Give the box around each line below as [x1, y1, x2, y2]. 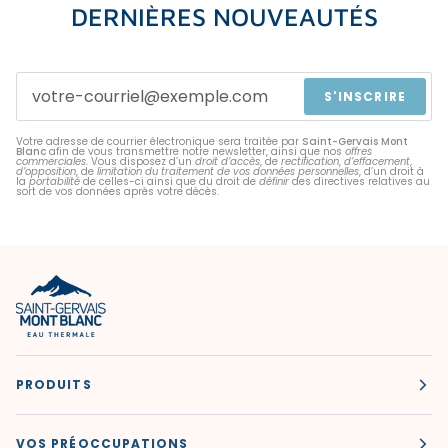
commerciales [16, 154, 86, 170]
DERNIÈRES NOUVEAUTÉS [70, 2, 378, 32]
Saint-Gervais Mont [302, 134, 408, 150]
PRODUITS [16, 376, 92, 394]
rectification [281, 154, 339, 170]
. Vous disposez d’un [86, 154, 195, 170]
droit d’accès [195, 154, 260, 170]
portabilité [29, 174, 80, 190]
